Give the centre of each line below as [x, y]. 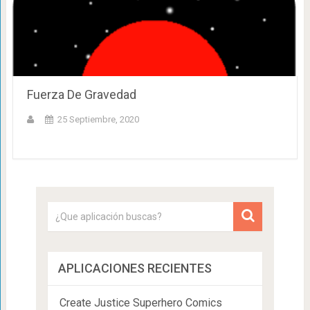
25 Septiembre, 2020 [98, 119]
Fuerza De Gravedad [81, 94]
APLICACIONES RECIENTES [135, 268]
